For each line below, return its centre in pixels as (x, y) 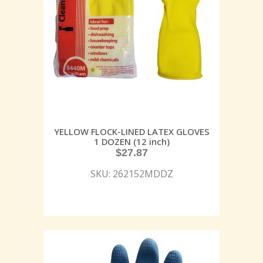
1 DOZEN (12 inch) (131, 141)
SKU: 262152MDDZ (131, 173)
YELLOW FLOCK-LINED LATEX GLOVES (131, 131)
